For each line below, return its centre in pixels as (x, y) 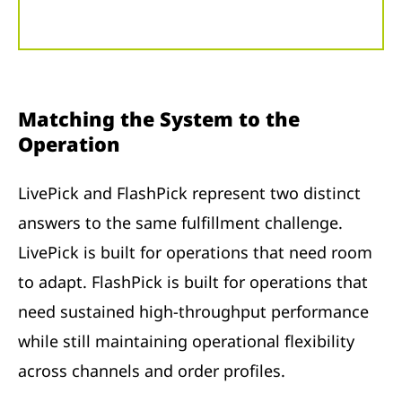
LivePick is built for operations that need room (195, 253)
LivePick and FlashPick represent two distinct (189, 193)
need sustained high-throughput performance (193, 312)
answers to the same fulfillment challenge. (180, 223)
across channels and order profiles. (152, 371)
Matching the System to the (159, 119)
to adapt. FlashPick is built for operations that (193, 282)
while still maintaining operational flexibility (186, 341)
